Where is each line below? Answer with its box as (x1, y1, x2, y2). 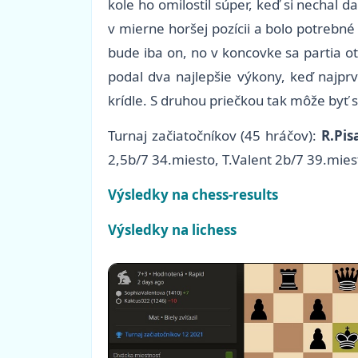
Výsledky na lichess (108, 221, 237, 240)
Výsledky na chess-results (108, 185, 278, 205)
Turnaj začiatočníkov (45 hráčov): (108, 126, 321, 145)
